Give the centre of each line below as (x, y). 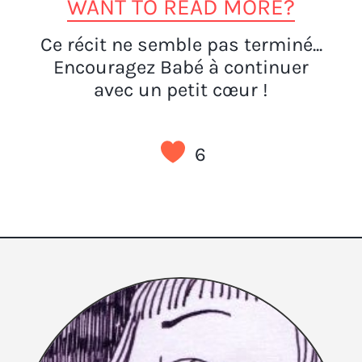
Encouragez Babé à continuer (181, 67)
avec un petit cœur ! (181, 89)
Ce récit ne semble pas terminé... (181, 44)
